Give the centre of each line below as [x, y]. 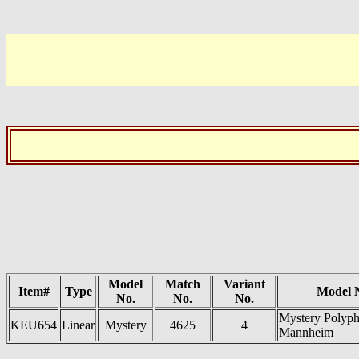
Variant [244, 284]
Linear [78, 325]
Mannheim [306, 332]
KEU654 [34, 325]
